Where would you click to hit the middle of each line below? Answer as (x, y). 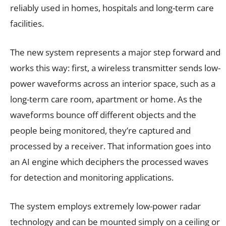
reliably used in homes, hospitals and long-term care (112, 8)
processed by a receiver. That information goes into (110, 146)
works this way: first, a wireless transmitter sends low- (115, 68)
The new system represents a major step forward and (115, 52)
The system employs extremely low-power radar (105, 206)
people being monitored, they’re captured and (100, 130)
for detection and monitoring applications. (92, 177)
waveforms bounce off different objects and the (103, 115)
